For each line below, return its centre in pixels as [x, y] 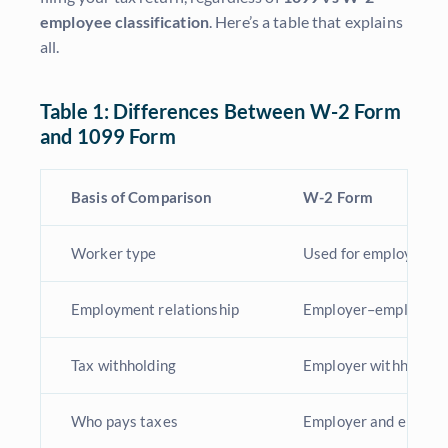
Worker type [114, 253]
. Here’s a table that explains [305, 22]
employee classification [124, 22]
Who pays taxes [124, 421]
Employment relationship [155, 309]
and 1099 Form [108, 136]
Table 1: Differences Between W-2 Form [220, 111]
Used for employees [369, 253]
